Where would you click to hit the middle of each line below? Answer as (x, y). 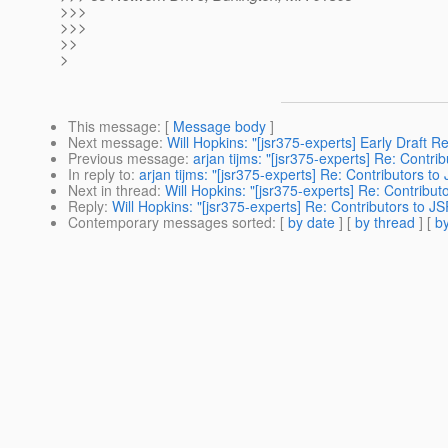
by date (311, 222)
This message (112, 126)
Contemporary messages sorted (170, 222)
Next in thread (112, 190)
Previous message (126, 158)
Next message (113, 142)
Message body (219, 126)
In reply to (99, 174)
